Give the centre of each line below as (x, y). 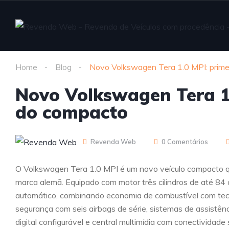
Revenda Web (112, 141)
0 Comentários (185, 141)
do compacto (72, 112)
